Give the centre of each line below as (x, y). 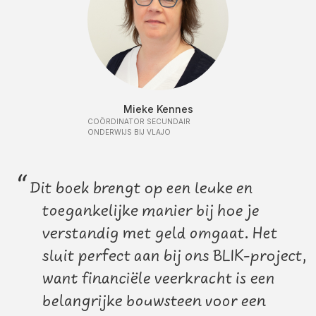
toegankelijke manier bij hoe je (151, 211)
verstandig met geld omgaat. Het (160, 234)
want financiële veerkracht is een (159, 279)
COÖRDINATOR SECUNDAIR (139, 121)
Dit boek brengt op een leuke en (140, 189)
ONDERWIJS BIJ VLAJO (129, 132)
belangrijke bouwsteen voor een (154, 302)
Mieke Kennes (158, 109)
